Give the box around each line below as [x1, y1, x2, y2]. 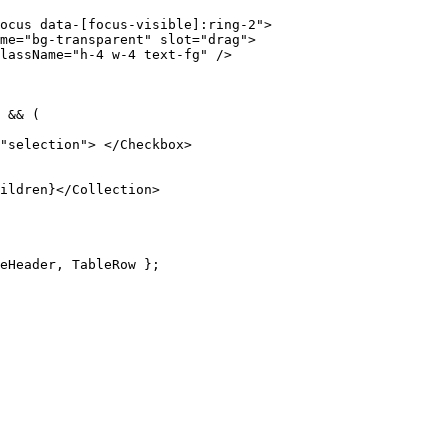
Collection [72, 181, 152, 197]
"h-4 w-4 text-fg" [72, 46, 208, 62]
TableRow [64, 256, 144, 272]
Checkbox [120, 136, 184, 152]
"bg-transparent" [24, 31, 152, 47]
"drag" [200, 31, 248, 47]
